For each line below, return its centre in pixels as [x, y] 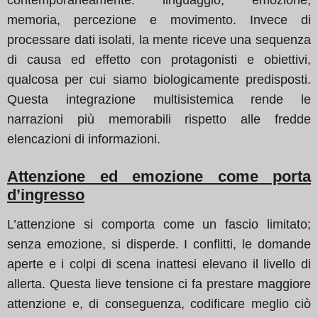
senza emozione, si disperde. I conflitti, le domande [159, 244]
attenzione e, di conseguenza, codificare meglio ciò [159, 303]
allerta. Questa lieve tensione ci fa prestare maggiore [159, 284]
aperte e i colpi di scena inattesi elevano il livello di [159, 264]
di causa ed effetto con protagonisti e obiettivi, [159, 59]
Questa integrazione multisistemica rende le [159, 99]
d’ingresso [46, 194]
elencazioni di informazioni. [84, 139]
